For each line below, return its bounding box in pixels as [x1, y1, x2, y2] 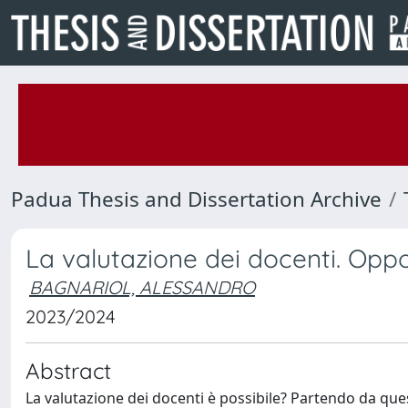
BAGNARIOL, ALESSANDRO [29, 276, 255, 299]
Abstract [25, 357, 111, 384]
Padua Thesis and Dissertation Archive [11, 185, 382, 213]
